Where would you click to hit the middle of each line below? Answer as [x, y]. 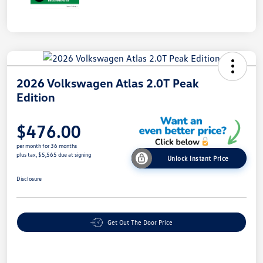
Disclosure [29, 179]
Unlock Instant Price [198, 159]
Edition [36, 97]
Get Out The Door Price [140, 222]
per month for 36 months [47, 146]
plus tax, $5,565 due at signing [54, 155]
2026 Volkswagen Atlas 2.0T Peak [108, 83]
